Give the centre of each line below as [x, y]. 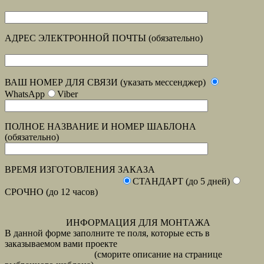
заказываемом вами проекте [61, 244]
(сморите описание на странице [113, 255]
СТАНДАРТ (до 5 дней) [181, 181]
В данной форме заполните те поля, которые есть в [107, 233]
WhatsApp [25, 94]
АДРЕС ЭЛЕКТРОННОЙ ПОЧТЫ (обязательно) [104, 38]
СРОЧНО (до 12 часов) [51, 192]
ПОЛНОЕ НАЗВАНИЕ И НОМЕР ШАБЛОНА [100, 127]
